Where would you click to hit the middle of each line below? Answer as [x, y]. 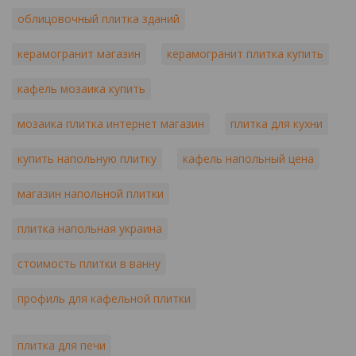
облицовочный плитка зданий [99, 19]
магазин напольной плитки [91, 193]
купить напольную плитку [87, 159]
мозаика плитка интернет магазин [111, 124]
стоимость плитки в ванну [89, 263]
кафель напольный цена [248, 159]
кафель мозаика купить [81, 89]
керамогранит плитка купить [245, 54]
